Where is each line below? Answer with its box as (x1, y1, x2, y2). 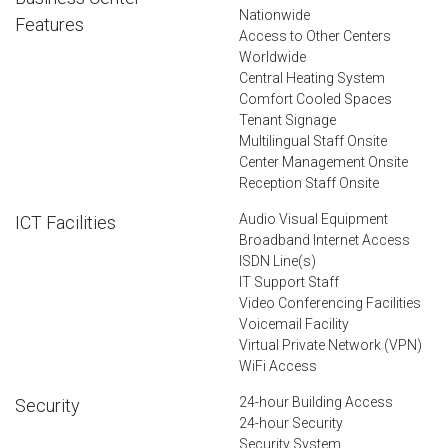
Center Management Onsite (239, 153, 408, 170)
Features (15, 13, 84, 35)
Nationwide (239, 6, 310, 23)
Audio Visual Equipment (239, 210, 388, 227)
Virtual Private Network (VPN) (239, 336, 422, 353)
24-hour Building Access (239, 393, 393, 410)
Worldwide (239, 48, 306, 65)
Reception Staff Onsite (239, 174, 379, 191)
